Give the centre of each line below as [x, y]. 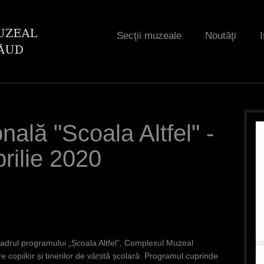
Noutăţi [221, 36]
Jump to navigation [132, 8]
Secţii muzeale [149, 36]
